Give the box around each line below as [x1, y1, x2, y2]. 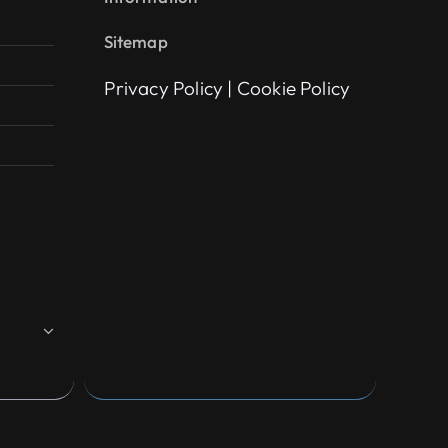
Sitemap [103, 30, 168, 52]
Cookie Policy [236, 75, 355, 100]
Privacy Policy [103, 75, 224, 100]
